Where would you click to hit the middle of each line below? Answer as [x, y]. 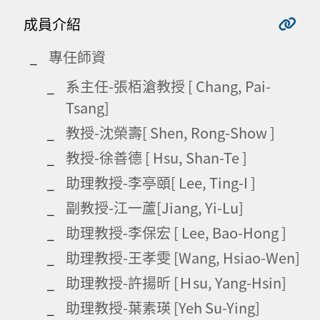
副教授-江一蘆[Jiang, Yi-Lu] [155, 207]
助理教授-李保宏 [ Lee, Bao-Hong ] [176, 232]
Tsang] [87, 107]
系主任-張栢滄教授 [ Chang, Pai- [168, 86]
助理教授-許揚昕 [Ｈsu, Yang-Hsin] [176, 282]
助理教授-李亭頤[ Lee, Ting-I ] [161, 182]
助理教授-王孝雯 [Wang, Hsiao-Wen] [183, 257]
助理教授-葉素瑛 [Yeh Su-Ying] [163, 307]
